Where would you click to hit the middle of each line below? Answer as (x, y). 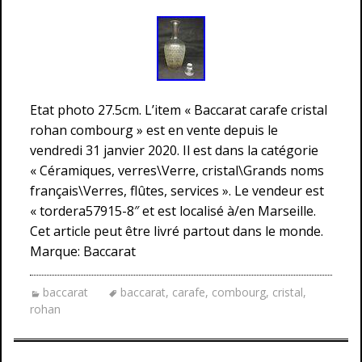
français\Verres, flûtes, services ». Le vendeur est (177, 191)
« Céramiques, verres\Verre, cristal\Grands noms (177, 170)
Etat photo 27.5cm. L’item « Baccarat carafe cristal (179, 110)
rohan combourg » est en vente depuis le (154, 130)
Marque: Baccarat (83, 251)
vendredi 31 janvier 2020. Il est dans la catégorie (174, 150)
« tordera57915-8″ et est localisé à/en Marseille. (173, 211)
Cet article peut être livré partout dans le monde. (177, 231)
